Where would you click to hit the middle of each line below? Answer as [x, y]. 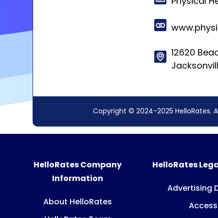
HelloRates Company [78, 165]
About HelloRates [78, 202]
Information [78, 179]
